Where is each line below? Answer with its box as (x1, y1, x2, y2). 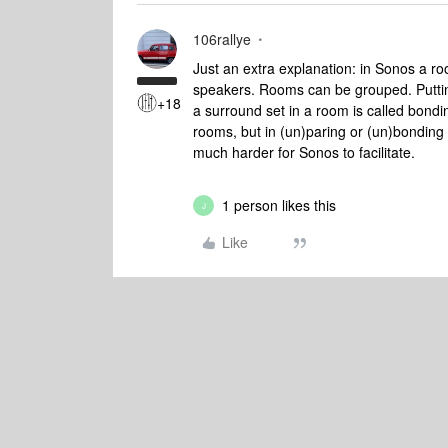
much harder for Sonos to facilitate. (193, 142, 415, 162)
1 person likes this (222, 195, 336, 215)
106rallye (193, 29, 251, 49)
